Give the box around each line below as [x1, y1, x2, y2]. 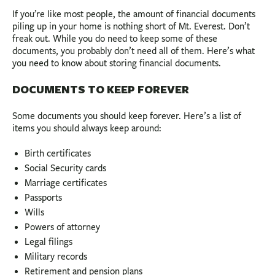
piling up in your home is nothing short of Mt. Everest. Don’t [12, 21, 250, 33]
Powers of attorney [25, 221, 100, 233]
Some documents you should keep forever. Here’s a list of [12, 110, 241, 122]
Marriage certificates [25, 177, 107, 188]
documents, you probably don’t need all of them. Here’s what [12, 45, 255, 57]
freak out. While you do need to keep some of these [12, 33, 217, 45]
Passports [25, 192, 62, 203]
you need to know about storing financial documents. [12, 58, 221, 69]
